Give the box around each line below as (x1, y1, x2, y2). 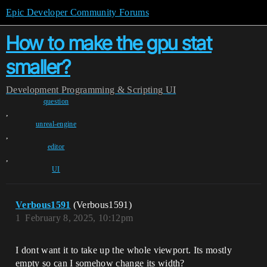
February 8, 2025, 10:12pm (25, 213, 133, 223)
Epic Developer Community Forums (6, 7, 149, 17)
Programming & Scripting (61, 85, 163, 95)
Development (6, 85, 59, 95)
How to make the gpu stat (6, 32, 212, 55)
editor (47, 142, 65, 151)
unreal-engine (35, 120, 77, 128)
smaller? (6, 55, 70, 79)
